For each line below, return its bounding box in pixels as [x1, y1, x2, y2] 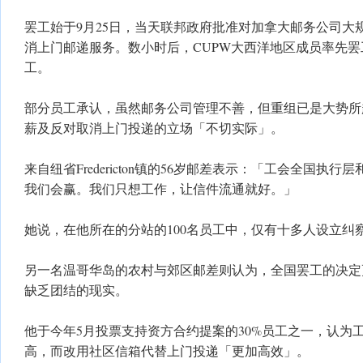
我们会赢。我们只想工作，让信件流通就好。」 [24, 180, 297, 197]
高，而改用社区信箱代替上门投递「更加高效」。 [24, 342, 310, 359]
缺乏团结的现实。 [24, 281, 128, 298]
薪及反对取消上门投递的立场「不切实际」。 [24, 119, 284, 136]
